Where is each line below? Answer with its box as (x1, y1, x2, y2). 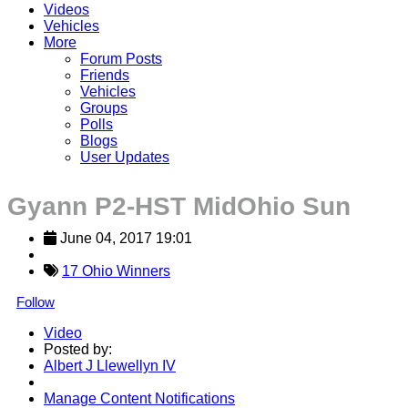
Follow (16, 293, 55, 310)
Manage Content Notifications (44, 390, 235, 406)
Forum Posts (80, 50, 162, 66)
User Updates (80, 148, 169, 165)
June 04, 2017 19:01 (60, 229, 192, 246)
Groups (80, 99, 127, 116)
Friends (80, 66, 129, 83)
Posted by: (44, 341, 112, 357)
